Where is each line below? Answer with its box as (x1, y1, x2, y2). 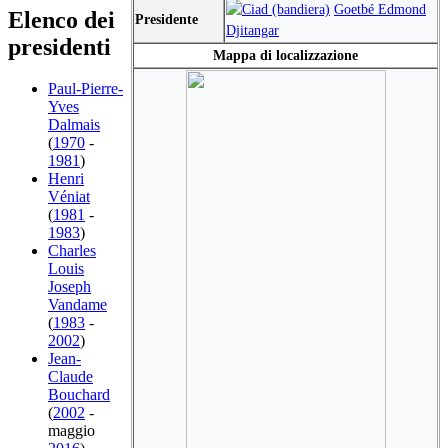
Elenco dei (8, 6, 115, 33)
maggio (48, 422, 95, 440)
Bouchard (48, 386, 110, 404)
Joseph (48, 278, 91, 296)
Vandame (48, 296, 107, 314)
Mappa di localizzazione (213, 46, 358, 63)
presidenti (8, 33, 111, 60)
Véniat (48, 188, 90, 206)
